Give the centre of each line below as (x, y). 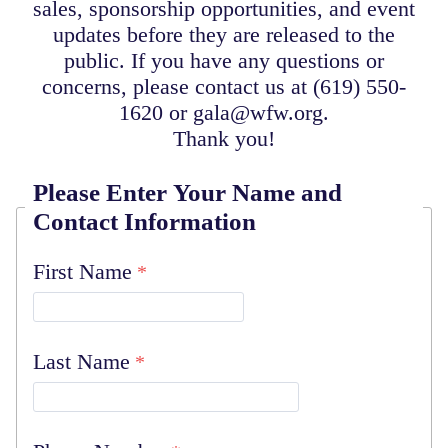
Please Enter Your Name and (187, 192)
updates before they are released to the (224, 34)
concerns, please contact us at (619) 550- (224, 86)
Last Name (81, 361)
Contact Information (144, 221)
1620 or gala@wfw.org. (224, 112)
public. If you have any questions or (224, 60)
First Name (82, 271)
